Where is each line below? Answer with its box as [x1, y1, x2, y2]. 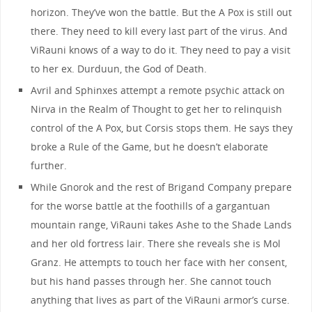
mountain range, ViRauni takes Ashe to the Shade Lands [31, 217, 292, 231]
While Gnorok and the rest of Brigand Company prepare [31, 180, 292, 194]
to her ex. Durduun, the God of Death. [31, 61, 208, 75]
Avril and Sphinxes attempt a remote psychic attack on [31, 83, 286, 97]
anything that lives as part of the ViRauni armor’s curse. [31, 292, 290, 306]
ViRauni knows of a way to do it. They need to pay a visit [31, 42, 291, 56]
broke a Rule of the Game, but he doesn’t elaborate [31, 139, 269, 153]
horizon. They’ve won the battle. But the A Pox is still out [31, 5, 292, 19]
